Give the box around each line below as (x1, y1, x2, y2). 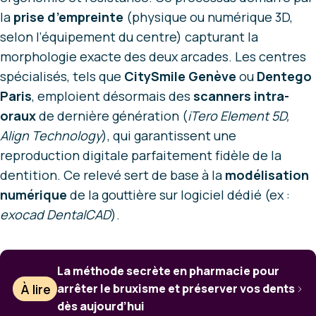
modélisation (225, 166, 309, 184)
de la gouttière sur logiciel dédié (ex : (67, 186, 290, 204)
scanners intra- (193, 87, 289, 105)
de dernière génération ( (36, 107, 188, 125)
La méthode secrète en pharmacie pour (57, 263, 280, 279)
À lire (20, 280, 51, 298)
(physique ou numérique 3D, (123, 8, 293, 26)
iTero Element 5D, (188, 107, 290, 125)
